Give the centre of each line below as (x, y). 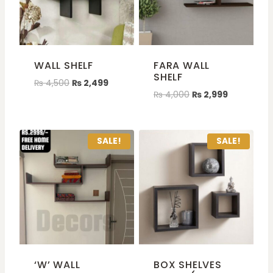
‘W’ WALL (57, 264)
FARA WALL (182, 65)
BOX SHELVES (188, 264)
